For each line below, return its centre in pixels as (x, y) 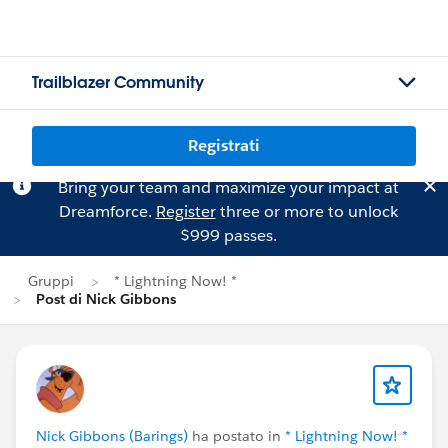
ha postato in (236, 436)
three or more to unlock (306, 211)
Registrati (224, 145)
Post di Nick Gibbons (106, 299)
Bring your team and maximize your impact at (228, 187)
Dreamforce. (107, 211)
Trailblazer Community (118, 82)
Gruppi (51, 281)
